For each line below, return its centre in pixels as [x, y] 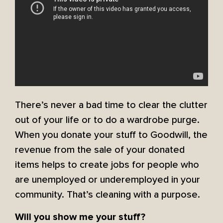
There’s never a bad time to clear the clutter [111, 105]
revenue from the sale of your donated [100, 150]
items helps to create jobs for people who [107, 165]
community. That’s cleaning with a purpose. [108, 195]
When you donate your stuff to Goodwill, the [111, 135]
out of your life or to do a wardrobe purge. [107, 120]
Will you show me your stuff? [80, 217]
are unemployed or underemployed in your [108, 180]
